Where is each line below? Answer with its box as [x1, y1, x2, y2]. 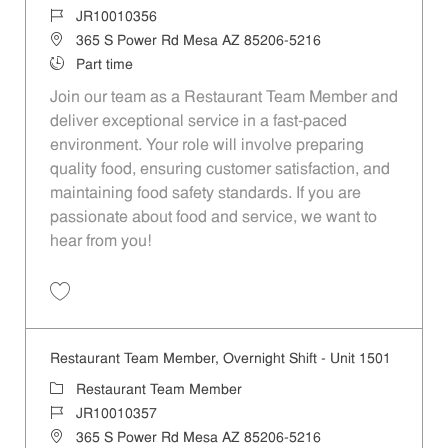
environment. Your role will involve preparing [49, 137, 364, 154]
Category [48, 381, 107, 397]
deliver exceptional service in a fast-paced [49, 113, 347, 130]
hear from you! [49, 233, 151, 250]
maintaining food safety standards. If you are [49, 185, 361, 202]
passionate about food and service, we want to [49, 209, 377, 226]
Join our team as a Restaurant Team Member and [49, 89, 398, 106]
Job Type [48, 56, 107, 72]
